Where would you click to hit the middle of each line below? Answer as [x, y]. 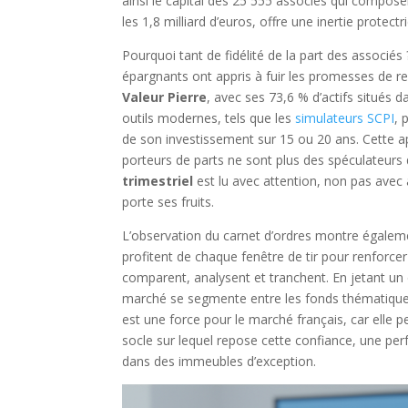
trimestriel [158, 181]
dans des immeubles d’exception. [219, 362]
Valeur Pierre [165, 97]
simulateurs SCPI [345, 118]
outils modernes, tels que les [209, 118]
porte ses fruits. [168, 202]
